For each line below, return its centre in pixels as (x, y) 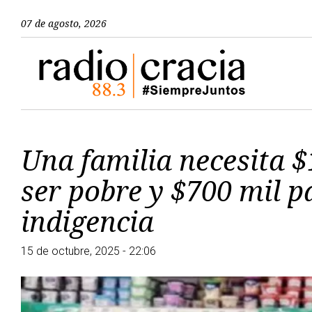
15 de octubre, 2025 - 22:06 (88, 251)
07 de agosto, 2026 (64, 23)
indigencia (87, 221)
